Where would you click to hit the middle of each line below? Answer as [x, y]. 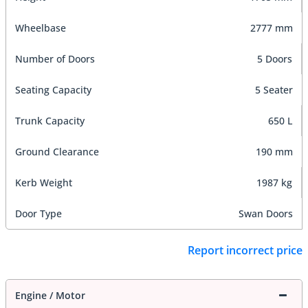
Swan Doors [266, 213]
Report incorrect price [245, 251]
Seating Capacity [53, 89]
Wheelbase [41, 27]
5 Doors [275, 58]
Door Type [38, 213]
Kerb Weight [44, 182]
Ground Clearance [57, 151]
